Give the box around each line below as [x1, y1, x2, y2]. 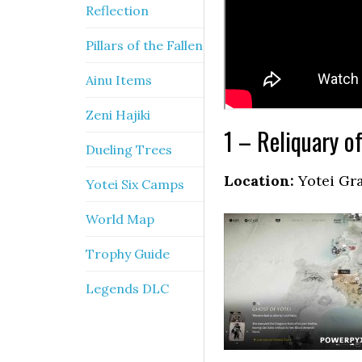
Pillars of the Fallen [86, 37, 203, 53]
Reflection [86, 2, 149, 19]
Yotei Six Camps [86, 176, 184, 192]
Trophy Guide [86, 246, 170, 262]
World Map [86, 211, 154, 227]
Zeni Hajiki [86, 107, 150, 123]
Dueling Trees [86, 141, 172, 158]
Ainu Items [86, 72, 152, 88]
